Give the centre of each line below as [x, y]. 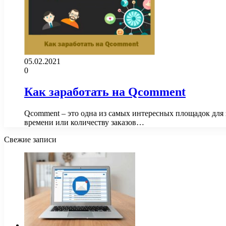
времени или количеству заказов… [84, 122]
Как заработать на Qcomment [105, 92]
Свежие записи [30, 139]
